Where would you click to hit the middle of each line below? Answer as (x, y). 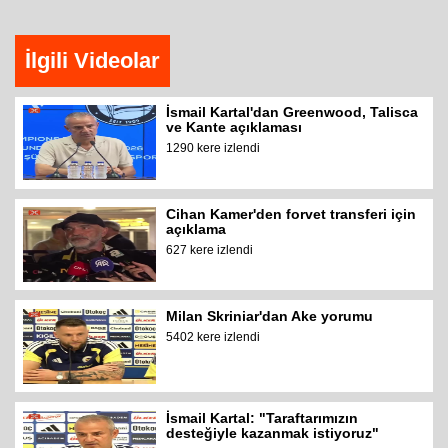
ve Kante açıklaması (234, 127)
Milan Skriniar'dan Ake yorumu (270, 315)
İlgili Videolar (92, 60)
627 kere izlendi (210, 250)
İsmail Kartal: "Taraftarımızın (262, 417)
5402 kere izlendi (213, 336)
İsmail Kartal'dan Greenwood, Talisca (292, 112)
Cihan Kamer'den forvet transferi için (291, 214)
